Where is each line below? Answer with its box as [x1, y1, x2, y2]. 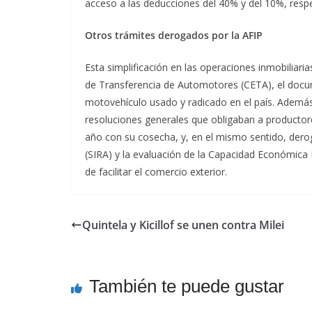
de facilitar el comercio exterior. [85, 165, 227, 179]
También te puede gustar [89, 276, 284, 297]
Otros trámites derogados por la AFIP [85, 29, 263, 42]
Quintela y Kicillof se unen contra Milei [82, 217, 284, 233]
